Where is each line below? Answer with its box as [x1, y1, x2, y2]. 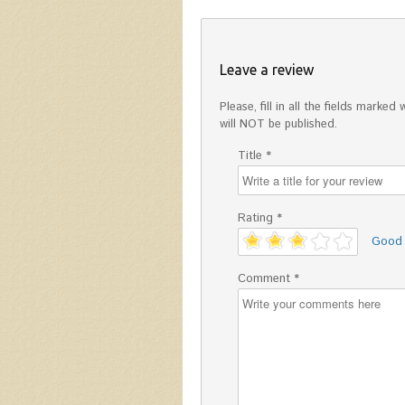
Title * [238, 147, 271, 165]
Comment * [238, 270, 299, 288]
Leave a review [220, 61, 314, 79]
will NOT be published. [220, 116, 337, 134]
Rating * [238, 210, 282, 228]
